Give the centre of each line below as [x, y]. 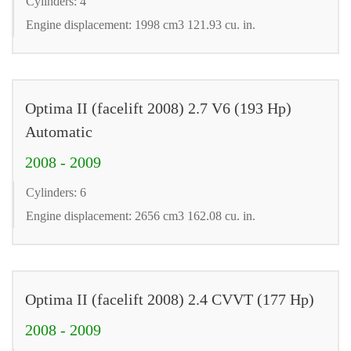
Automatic [59, 131]
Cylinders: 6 [56, 192]
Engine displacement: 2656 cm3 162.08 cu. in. [141, 215]
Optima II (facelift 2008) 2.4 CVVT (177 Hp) [170, 299]
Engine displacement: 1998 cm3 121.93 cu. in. [141, 24]
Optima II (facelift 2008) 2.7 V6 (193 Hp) [158, 108]
